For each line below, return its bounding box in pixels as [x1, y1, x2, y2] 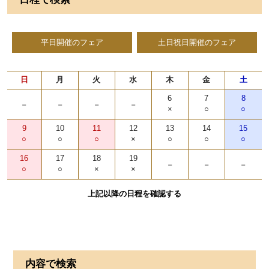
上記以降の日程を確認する [88, 189, 181, 199]
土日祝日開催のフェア [157, 38, 236, 47]
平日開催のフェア [41, 38, 104, 47]
